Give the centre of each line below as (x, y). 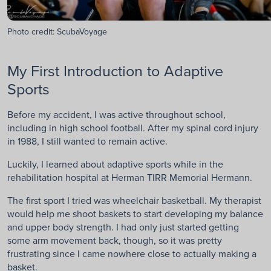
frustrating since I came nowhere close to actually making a (132, 253)
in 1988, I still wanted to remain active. (87, 141)
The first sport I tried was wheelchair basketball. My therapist (134, 200)
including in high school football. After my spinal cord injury (133, 127)
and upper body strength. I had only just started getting (123, 227)
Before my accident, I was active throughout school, (116, 114)
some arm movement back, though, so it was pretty (115, 240)
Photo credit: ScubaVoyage (57, 31)
